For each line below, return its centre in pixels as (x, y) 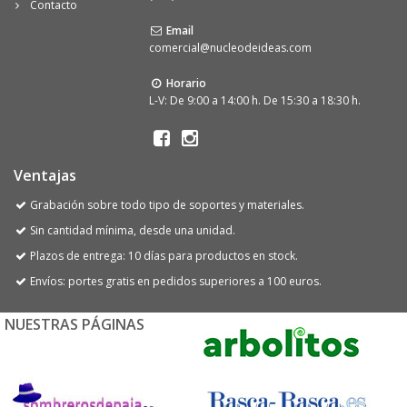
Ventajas (45, 176)
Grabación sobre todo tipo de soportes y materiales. (167, 205)
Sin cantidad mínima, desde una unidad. (132, 231)
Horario (186, 83)
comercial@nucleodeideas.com (231, 47)
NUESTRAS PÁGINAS (74, 325)
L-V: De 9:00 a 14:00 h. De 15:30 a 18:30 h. (255, 100)
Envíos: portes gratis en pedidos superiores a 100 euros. (175, 282)
